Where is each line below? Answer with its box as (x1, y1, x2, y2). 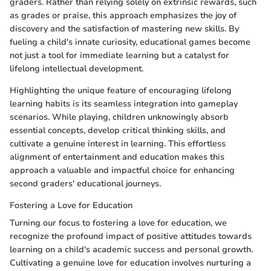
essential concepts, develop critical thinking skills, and (10, 125, 226, 137)
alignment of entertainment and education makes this (10, 151, 224, 163)
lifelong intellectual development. (10, 63, 143, 75)
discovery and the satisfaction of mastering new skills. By (10, 23, 239, 35)
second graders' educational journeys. (10, 178, 161, 190)
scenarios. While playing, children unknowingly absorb (10, 111, 229, 123)
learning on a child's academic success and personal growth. (10, 244, 253, 256)
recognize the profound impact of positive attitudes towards (10, 230, 252, 243)
